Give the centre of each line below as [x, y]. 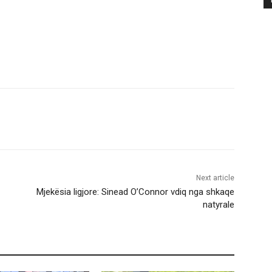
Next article [215, 178]
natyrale [218, 205]
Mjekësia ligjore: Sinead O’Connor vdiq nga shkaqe [135, 192]
